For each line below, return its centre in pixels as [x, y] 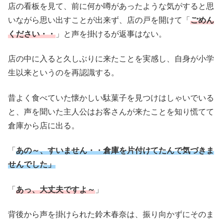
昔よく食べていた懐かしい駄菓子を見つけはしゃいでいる [111, 98]
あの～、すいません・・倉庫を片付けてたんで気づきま [115, 151]
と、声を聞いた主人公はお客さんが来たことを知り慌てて [111, 111]
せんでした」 [32, 165]
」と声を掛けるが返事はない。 [111, 34]
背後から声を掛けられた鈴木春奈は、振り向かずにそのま [111, 214]
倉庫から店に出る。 [44, 125]
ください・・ [32, 34]
